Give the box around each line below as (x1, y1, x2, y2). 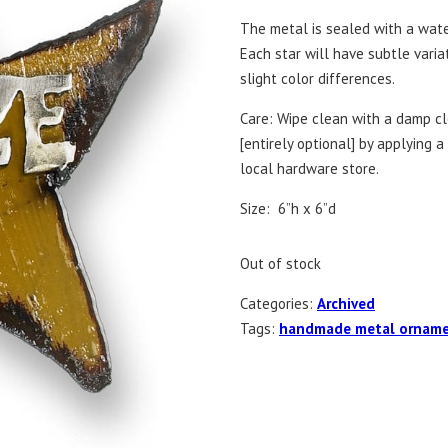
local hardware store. (240, 158, 379, 178)
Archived (317, 293, 375, 313)
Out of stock (240, 253, 321, 273)
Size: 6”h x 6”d (240, 198, 336, 218)
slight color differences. (240, 68, 395, 88)
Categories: (240, 293, 317, 313)
